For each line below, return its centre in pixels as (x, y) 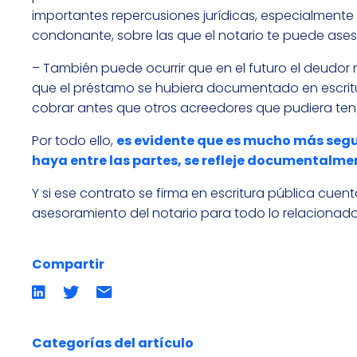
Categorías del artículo (113, 343)
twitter (82, 314)
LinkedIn (55, 314)
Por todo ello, (74, 140)
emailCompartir (144, 314)
